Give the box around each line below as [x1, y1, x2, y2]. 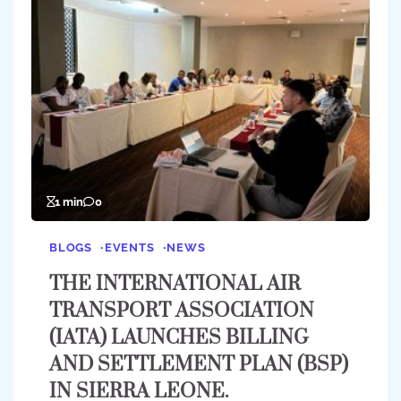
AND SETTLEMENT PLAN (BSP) [49, 353, 348, 378]
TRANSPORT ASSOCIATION [49, 299, 314, 324]
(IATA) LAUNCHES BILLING [49, 326, 309, 351]
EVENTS [104, 241, 155, 255]
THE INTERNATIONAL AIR [49, 272, 301, 297]
